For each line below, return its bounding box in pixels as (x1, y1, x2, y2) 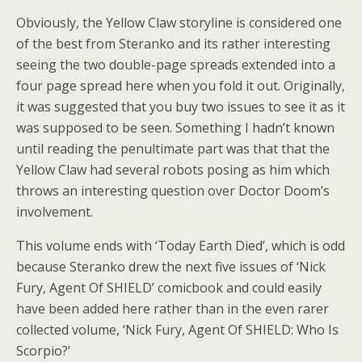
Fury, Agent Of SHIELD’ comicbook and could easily (16, 279, 322, 297)
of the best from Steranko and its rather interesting (16, 35, 330, 53)
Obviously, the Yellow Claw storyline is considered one (16, 14, 342, 32)
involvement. (16, 203, 93, 221)
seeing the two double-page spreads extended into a (16, 56, 335, 74)
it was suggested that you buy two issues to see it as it (16, 98, 345, 116)
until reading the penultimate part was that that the (16, 140, 330, 158)
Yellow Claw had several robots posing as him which (16, 161, 330, 179)
